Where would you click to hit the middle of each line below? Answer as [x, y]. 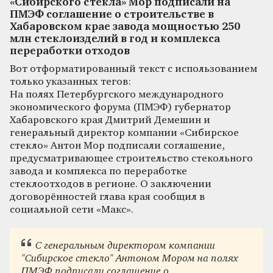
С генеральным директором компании [125, 246]
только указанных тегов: [70, 82]
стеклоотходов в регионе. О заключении [111, 184]
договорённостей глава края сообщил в [107, 197]
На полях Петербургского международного [117, 94]
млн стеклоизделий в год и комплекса [115, 39]
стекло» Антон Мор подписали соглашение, [117, 146]
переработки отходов [70, 51]
